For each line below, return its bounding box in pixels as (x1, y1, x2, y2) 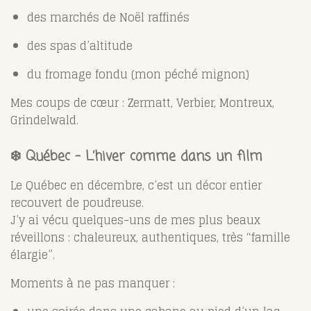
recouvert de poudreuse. (10, 192, 144, 212)
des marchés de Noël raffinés (27, 7, 190, 27)
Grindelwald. (10, 110, 78, 130)
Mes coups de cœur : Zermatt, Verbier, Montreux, (10, 92, 274, 112)
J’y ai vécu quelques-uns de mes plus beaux (10, 210, 260, 230)
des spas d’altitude (27, 35, 133, 56)
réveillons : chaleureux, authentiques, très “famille (10, 227, 290, 247)
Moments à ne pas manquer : (10, 273, 175, 293)
